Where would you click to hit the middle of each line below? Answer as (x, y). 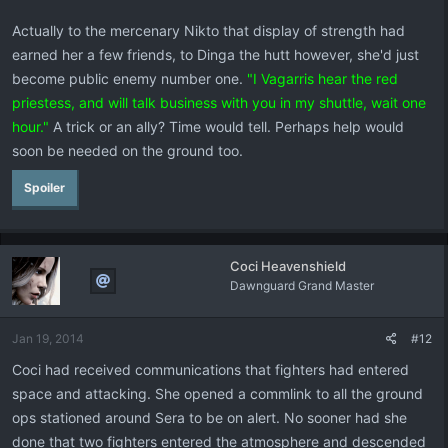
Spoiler (44, 187)
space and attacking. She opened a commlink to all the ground (217, 393)
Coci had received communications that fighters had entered (210, 369)
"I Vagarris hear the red (322, 78)
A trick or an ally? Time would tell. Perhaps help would (226, 126)
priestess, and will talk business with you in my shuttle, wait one (219, 102)
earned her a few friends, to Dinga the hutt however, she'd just (215, 54)
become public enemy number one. (127, 78)
